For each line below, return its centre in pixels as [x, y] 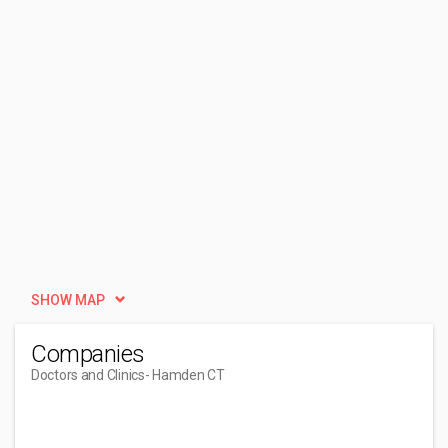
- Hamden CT [184, 375]
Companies [88, 354]
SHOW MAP [68, 300]
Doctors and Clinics [88, 375]
